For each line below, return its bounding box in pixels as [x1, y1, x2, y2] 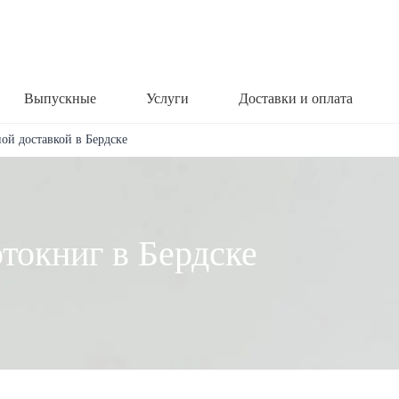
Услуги [146, 90, 189, 106]
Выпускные [24, 90, 96, 106]
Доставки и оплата [239, 90, 353, 106]
